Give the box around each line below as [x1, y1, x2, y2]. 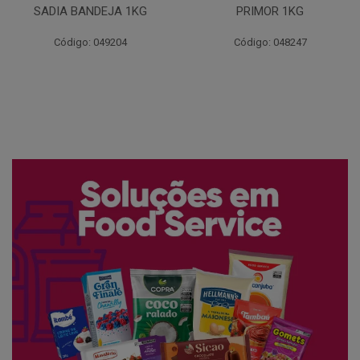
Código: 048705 [233, 35, 307, 48]
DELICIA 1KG [236, 3, 304, 18]
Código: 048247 [53, 35, 127, 48]
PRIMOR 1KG [56, 3, 124, 18]
